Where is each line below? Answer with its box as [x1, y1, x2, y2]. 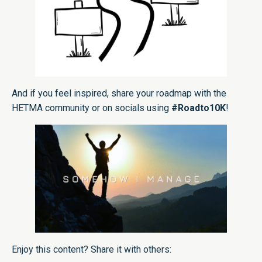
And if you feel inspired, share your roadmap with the [12, 88, 226, 99]
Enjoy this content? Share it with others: [12, 244, 171, 256]
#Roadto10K [171, 102, 226, 114]
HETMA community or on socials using [12, 102, 171, 114]
